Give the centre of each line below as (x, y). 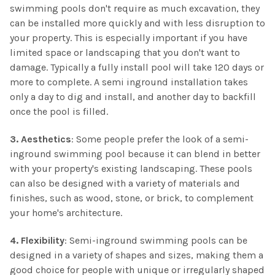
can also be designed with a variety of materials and (125, 184)
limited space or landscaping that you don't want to (125, 53)
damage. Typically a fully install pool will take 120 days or (137, 68)
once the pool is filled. (60, 112)
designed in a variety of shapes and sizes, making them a (137, 255)
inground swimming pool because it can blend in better (135, 154)
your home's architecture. (66, 213)
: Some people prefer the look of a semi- (160, 139)
